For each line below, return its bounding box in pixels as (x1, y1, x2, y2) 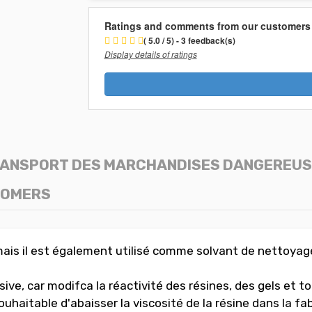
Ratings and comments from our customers (104, 18, 311, 33)
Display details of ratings (104, 47, 197, 60)
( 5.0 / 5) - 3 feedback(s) (143, 33, 235, 47)
